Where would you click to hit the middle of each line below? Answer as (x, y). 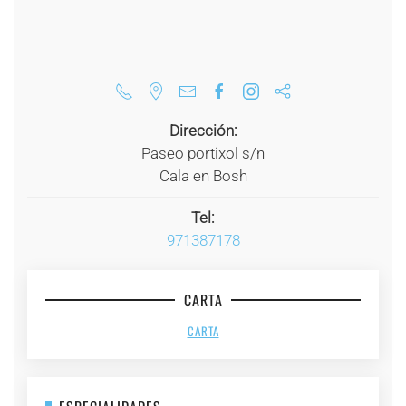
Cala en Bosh (203, 176)
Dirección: (203, 131)
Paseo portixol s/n (203, 154)
